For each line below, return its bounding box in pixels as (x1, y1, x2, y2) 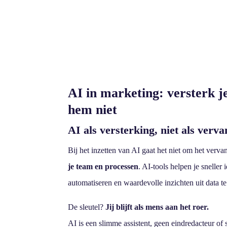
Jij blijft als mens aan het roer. (105, 202, 209, 211)
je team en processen (68, 162, 139, 171)
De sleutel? (68, 202, 106, 211)
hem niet (68, 102, 118, 117)
